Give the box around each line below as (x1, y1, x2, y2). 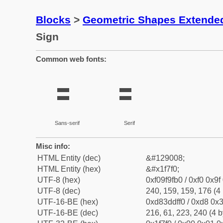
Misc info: (36, 142, 70, 150)
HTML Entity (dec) (37, 154, 101, 162)
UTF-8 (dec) (37, 187, 80, 195)
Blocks (36, 14, 71, 25)
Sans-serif (54, 120, 80, 126)
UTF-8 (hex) (37, 176, 80, 184)
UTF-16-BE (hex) (37, 198, 98, 206)
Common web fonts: (36, 55, 107, 63)
